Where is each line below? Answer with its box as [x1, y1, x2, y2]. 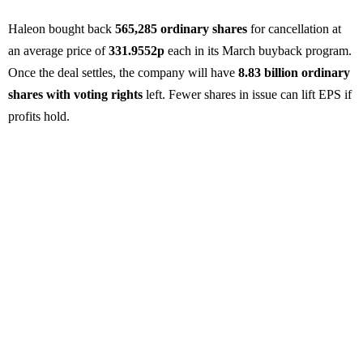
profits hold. [8, 109, 70, 124]
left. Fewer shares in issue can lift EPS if [143, 88, 352, 102]
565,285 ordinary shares [115, 22, 247, 36]
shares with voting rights [8, 88, 143, 102]
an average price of [8, 44, 109, 58]
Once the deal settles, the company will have [8, 66, 238, 80]
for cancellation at [247, 22, 341, 36]
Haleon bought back [8, 22, 115, 36]
